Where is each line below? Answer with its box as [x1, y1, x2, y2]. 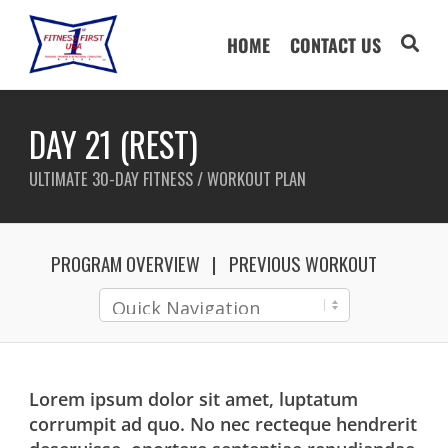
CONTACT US [289, 32, 381, 58]
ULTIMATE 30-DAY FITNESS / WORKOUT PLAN [29, 166, 307, 191]
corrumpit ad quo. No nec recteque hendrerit [29, 412, 418, 436]
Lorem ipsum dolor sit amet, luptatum [29, 387, 359, 411]
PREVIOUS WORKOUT [229, 249, 377, 277]
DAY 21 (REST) [29, 119, 199, 169]
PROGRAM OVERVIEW [51, 249, 200, 277]
